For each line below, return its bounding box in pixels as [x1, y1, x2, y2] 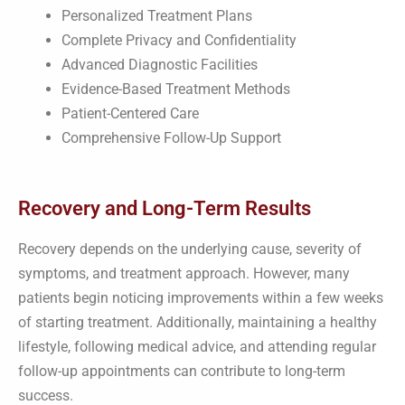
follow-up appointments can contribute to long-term [18, 362, 345, 380]
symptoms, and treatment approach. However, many [18, 264, 350, 282]
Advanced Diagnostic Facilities [61, 55, 258, 73]
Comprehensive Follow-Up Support [61, 128, 281, 146]
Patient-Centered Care [61, 104, 199, 122]
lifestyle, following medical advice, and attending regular [18, 337, 376, 355]
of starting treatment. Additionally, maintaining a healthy [18, 313, 377, 331]
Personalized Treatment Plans [61, 6, 252, 24]
